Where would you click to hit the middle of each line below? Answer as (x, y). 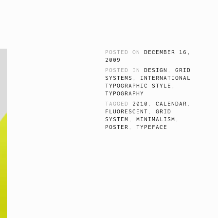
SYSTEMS (119, 78)
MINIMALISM (156, 119)
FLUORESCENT (127, 112)
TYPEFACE (152, 127)
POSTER (117, 127)
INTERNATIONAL (166, 78)
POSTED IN (125, 71)
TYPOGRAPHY (125, 94)
